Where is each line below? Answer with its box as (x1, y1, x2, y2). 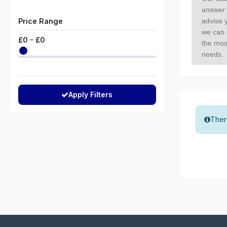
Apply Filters (68, 90, 113, 99)
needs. (201, 50, 223, 58)
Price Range (18, 17, 63, 25)
